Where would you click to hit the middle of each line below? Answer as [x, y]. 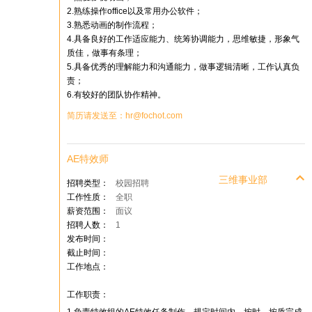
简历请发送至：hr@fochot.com [125, 116]
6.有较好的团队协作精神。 [116, 95]
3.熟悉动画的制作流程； [112, 25]
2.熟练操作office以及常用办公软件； [135, 11]
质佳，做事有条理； [104, 53]
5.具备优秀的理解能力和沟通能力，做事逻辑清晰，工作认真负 [183, 67]
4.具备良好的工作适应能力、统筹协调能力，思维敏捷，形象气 [183, 39]
